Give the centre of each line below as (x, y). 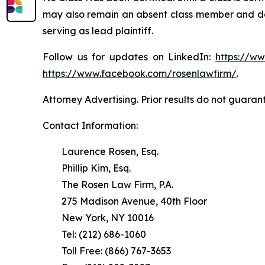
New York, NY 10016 (98, 218)
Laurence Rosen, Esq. (101, 151)
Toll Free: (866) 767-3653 (107, 251)
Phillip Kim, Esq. (87, 168)
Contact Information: (90, 125)
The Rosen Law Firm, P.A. (108, 185)
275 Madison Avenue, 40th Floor (125, 201)
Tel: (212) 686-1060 (94, 234)
